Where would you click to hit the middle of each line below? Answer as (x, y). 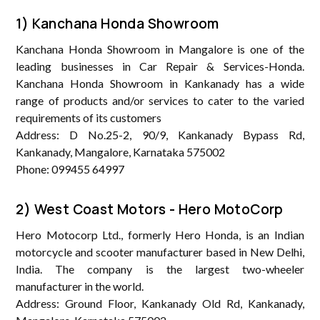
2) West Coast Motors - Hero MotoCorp (150, 209)
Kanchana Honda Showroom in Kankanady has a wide (160, 83)
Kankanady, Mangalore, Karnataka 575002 (121, 151)
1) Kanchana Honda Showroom (117, 23)
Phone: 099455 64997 (70, 169)
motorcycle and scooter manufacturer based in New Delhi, (160, 251)
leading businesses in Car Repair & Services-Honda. (160, 66)
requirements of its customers (89, 117)
